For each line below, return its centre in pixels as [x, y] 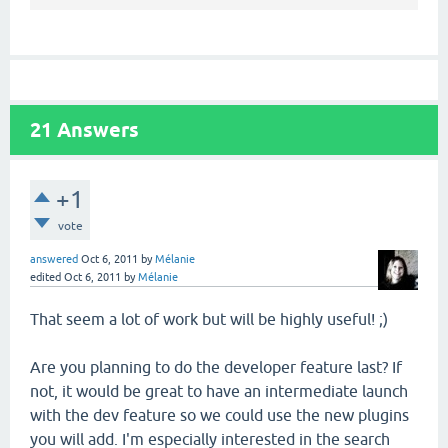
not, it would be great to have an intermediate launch [219, 390]
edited [45, 276]
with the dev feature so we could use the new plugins [219, 414]
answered [54, 258]
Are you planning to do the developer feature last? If [216, 366]
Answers [95, 129]
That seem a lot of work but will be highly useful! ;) [209, 318]
